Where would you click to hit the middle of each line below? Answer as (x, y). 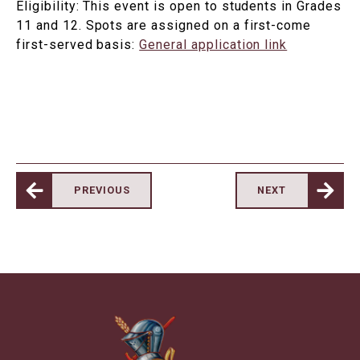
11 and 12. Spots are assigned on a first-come (164, 26)
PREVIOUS (102, 190)
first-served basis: (78, 45)
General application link (213, 45)
